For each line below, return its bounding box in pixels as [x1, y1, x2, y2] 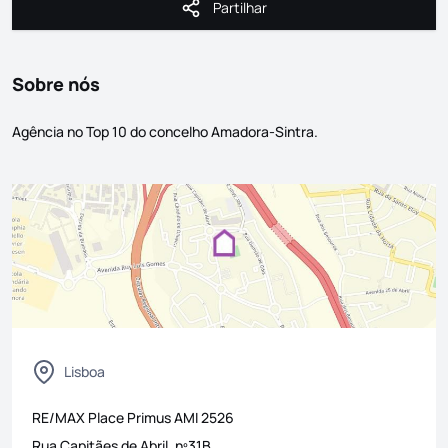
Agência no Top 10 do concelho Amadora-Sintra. [12, 122, 318, 141]
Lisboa [64, 362, 105, 381]
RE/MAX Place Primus [32, 408, 171, 427]
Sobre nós [12, 72, 100, 96]
